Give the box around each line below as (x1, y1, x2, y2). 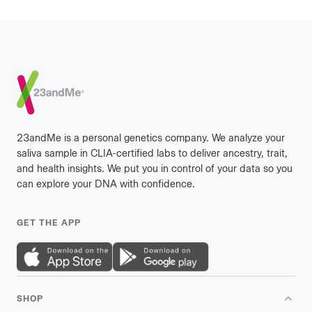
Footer (17, 58, 84, 86)
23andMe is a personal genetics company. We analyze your (17, 132, 285, 144)
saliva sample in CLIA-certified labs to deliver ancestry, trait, (17, 147, 288, 159)
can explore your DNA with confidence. (17, 178, 195, 190)
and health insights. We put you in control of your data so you (17, 162, 292, 175)
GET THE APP (17, 217, 81, 228)
